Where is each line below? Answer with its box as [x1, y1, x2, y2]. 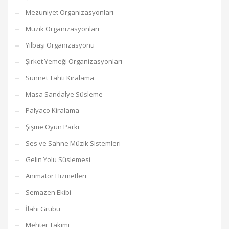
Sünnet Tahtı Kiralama [26, 73, 94, 82]
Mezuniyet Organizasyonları [26, 8, 113, 17]
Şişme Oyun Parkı [26, 122, 79, 131]
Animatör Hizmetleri [26, 171, 86, 180]
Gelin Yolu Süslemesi [26, 155, 90, 164]
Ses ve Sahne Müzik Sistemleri [26, 139, 121, 148]
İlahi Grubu [26, 204, 60, 213]
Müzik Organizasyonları [26, 24, 99, 33]
